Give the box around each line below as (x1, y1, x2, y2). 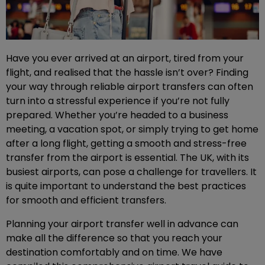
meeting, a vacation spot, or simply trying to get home (6, 122, 258, 137)
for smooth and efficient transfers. (6, 193, 166, 208)
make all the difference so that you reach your (6, 231, 222, 245)
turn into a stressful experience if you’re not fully (6, 94, 230, 108)
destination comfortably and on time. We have (6, 245, 222, 260)
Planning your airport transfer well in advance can (6, 217, 238, 231)
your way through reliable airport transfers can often (6, 80, 253, 94)
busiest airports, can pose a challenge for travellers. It (6, 165, 257, 179)
